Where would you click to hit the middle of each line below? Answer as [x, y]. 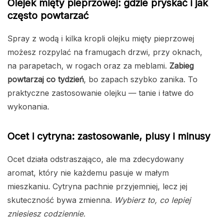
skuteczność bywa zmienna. [61, 200]
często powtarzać [48, 16]
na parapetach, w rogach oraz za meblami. [88, 66]
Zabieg [182, 66]
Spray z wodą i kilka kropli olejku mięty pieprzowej [101, 39]
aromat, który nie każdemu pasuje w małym [88, 173]
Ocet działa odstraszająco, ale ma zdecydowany [96, 159]
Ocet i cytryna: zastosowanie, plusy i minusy [109, 136]
